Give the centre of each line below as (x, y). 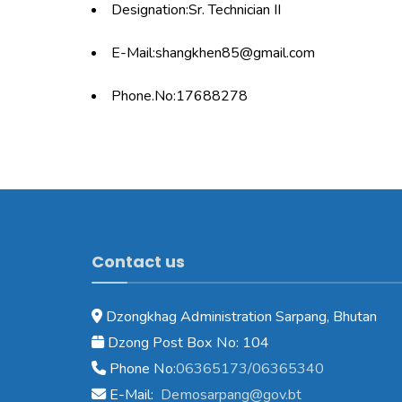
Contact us (138, 261)
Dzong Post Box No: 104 (187, 342)
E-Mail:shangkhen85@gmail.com (213, 52)
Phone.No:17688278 (179, 96)
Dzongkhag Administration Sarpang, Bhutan (240, 316)
